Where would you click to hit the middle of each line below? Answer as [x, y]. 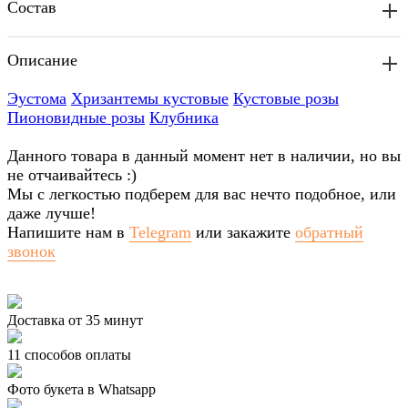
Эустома [37, 99]
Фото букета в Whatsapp [82, 390]
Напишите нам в [68, 233]
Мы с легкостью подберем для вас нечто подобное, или [202, 194]
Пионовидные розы [76, 118]
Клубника [184, 118]
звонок [31, 252]
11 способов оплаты [69, 355]
